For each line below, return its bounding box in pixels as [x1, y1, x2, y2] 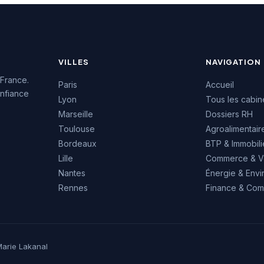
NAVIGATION [205, 57, 261, 67]
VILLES [58, 57, 89, 67]
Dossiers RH [205, 108, 253, 119]
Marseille [58, 108, 94, 119]
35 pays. [114, 2, 146, 12]
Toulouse [58, 123, 95, 134]
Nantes [58, 167, 86, 178]
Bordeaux [58, 138, 97, 148]
